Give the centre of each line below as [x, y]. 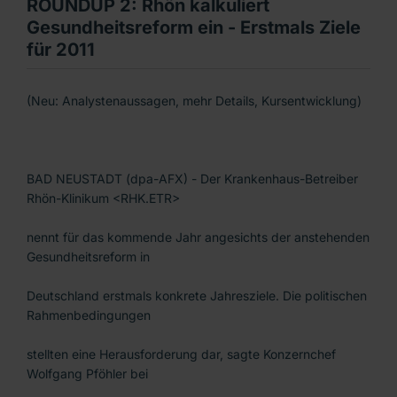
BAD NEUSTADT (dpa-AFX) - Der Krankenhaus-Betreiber [192, 179]
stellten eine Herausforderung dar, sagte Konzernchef [181, 354]
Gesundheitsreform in [88, 257]
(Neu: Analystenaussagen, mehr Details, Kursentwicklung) [194, 101]
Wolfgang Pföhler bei [87, 374]
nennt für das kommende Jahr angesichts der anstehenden [198, 237]
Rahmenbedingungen [89, 315]
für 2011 [61, 50]
